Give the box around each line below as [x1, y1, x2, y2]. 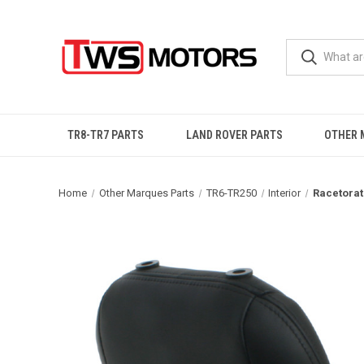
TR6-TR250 [206, 187, 257, 199]
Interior [268, 187, 301, 199]
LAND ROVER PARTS [185, 128, 283, 141]
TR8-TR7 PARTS [67, 128, 144, 141]
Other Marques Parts [98, 187, 194, 199]
